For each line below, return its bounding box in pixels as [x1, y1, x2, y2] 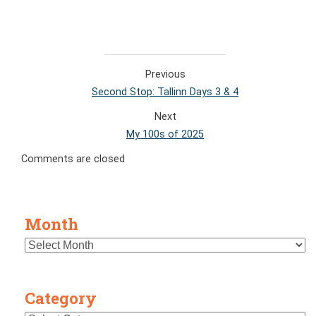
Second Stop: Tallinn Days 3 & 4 [92, 86, 238, 98]
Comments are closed [21, 153, 125, 165]
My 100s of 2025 [126, 128, 204, 140]
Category [25, 288, 97, 308]
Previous [145, 68, 186, 80]
